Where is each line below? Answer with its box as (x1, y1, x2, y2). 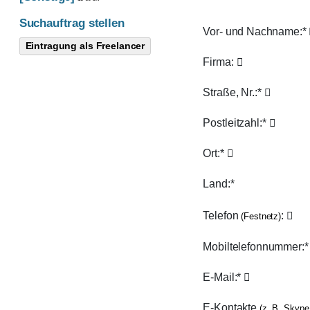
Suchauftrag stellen (19, 17, 125, 30)
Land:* (202, 178, 235, 190)
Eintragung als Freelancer (25, 39, 145, 51)
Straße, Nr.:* (202, 86, 264, 98)
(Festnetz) (240, 211, 281, 222)
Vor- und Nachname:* (202, 26, 309, 37)
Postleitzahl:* (202, 117, 269, 129)
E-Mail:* (202, 271, 244, 283)
